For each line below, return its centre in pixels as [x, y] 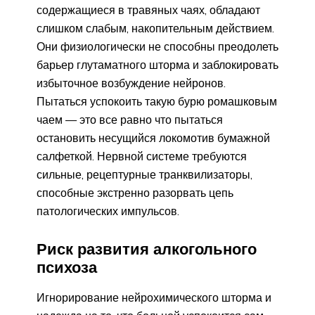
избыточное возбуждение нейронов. [131, 83]
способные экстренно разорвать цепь [135, 192]
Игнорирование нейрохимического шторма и [154, 298]
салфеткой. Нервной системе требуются [142, 156]
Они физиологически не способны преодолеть [157, 46]
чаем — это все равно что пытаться [130, 119]
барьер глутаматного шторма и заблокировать [157, 64]
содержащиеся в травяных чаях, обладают [148, 9]
